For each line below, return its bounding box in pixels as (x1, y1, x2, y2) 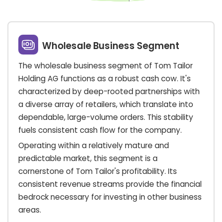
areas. (18, 204, 41, 215)
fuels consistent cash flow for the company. (18, 124, 182, 135)
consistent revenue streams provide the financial (18, 178, 202, 189)
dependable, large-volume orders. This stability (18, 111, 193, 122)
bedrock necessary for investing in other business (18, 191, 202, 202)
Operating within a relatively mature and (18, 140, 169, 151)
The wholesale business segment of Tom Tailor (18, 60, 193, 71)
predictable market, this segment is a (18, 153, 158, 164)
